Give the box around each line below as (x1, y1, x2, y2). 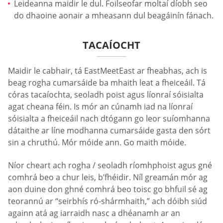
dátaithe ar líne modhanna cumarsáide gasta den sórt (8, 125, 211, 136)
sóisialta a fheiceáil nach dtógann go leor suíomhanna (8, 113, 210, 124)
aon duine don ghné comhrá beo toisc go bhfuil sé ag (8, 183, 208, 195)
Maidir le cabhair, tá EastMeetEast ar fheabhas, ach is (8, 65, 207, 77)
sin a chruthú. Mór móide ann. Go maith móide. (8, 137, 186, 148)
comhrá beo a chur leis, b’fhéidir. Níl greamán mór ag (8, 171, 208, 183)
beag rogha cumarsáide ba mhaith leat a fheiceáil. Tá (8, 77, 206, 89)
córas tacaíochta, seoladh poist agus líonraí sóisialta (8, 89, 204, 101)
